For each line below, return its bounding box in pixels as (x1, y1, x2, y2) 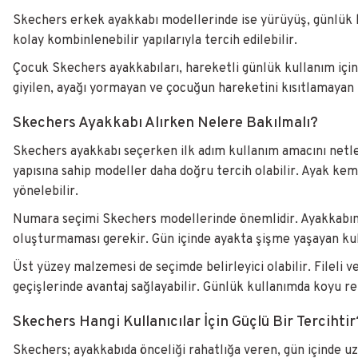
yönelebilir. (13, 184, 78, 200)
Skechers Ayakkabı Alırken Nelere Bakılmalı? (13, 114, 318, 133)
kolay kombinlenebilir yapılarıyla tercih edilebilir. (13, 33, 297, 49)
